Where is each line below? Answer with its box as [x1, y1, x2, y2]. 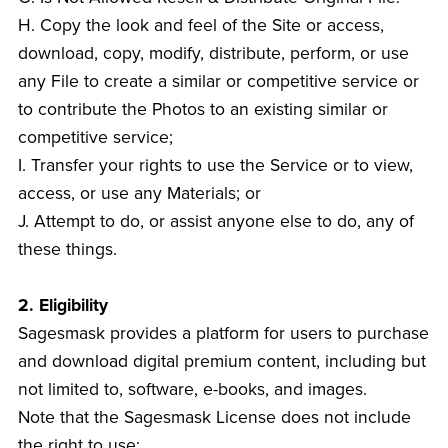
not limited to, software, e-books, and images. [17, 379, 367, 401]
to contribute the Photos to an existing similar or [17, 99, 388, 121]
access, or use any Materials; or [17, 183, 261, 205]
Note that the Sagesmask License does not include [17, 407, 411, 429]
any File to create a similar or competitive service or [17, 71, 419, 93]
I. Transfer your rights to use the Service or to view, [17, 155, 413, 177]
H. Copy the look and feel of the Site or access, [17, 15, 384, 37]
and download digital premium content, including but [17, 351, 426, 373]
